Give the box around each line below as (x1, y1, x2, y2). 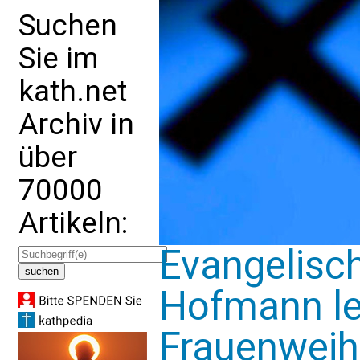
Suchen (18, 8, 117, 43)
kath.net (18, 74, 127, 108)
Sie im (18, 41, 99, 76)
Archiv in (18, 107, 134, 141)
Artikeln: (18, 206, 128, 240)
